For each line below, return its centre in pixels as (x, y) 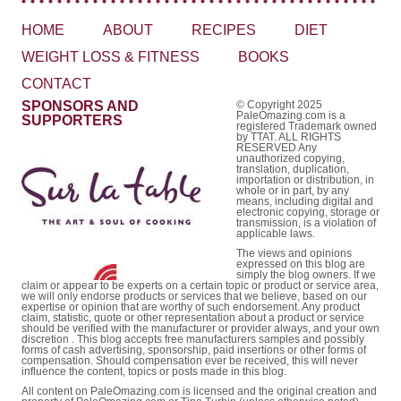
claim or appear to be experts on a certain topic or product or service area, (200, 286)
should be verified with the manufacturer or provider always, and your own (200, 329)
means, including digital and (305, 202)
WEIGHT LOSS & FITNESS (111, 57)
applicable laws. (276, 234)
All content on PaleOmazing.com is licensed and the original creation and (199, 392)
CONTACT (56, 84)
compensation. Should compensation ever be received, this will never (190, 361)
